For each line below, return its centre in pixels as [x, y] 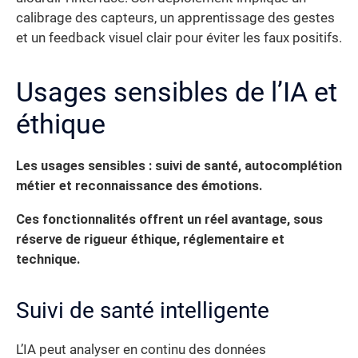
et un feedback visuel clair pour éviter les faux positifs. [179, 38]
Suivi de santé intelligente [143, 310]
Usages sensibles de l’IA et [177, 92]
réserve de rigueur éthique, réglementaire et [150, 239]
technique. [48, 259]
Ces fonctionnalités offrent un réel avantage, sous [169, 219]
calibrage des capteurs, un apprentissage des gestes [175, 18]
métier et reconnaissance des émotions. [139, 186]
